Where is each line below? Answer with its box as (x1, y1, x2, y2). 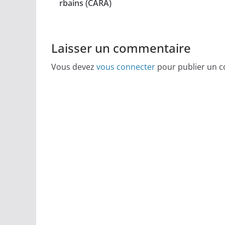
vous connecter (96, 61, 155, 72)
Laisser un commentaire (51, 39, 191, 56)
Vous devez (51, 61, 96, 72)
